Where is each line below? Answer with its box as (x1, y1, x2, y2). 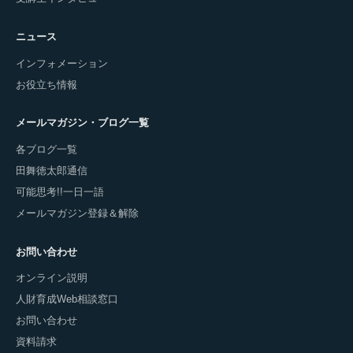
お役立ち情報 (16, 78, 77, 91)
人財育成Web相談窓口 (16, 293, 118, 306)
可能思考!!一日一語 (16, 185, 104, 198)
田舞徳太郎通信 (16, 164, 87, 176)
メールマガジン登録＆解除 (16, 206, 139, 219)
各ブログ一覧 (16, 143, 77, 155)
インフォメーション (16, 57, 108, 69)
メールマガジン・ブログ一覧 (16, 117, 149, 129)
